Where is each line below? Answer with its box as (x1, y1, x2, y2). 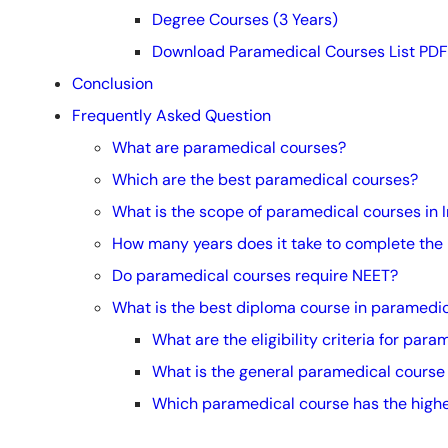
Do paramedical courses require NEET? (112, 265, 398, 287)
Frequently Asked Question (72, 105, 271, 127)
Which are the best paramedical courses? (112, 169, 418, 191)
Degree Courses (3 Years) (152, 9, 338, 31)
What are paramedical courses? (112, 137, 346, 159)
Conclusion (72, 73, 153, 95)
